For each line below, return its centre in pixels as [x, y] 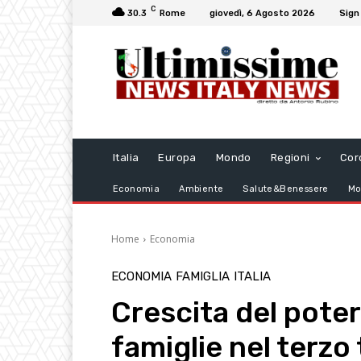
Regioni [290, 158]
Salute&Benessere [286, 189]
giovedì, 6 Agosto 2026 [262, 13]
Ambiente [201, 189]
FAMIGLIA [203, 277]
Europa [177, 158]
